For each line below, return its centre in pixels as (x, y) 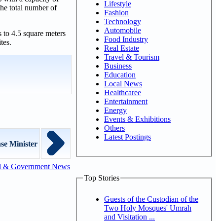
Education (120, 74)
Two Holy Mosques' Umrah (148, 208)
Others (114, 128)
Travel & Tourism (132, 57)
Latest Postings (128, 137)
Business (118, 66)
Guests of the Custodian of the (151, 199)
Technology (123, 21)
